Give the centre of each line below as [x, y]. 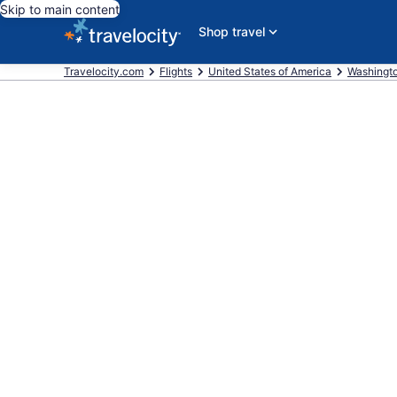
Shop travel [232, 31]
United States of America [270, 71]
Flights [176, 71]
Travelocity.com [104, 71]
